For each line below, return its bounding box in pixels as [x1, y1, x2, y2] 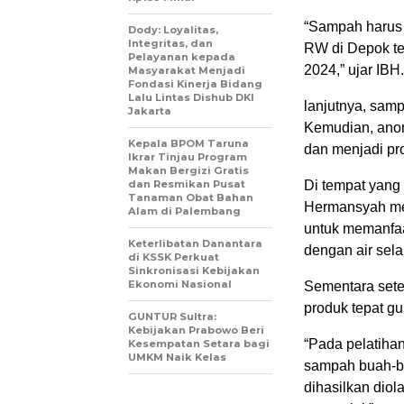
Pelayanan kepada [128, 50, 235, 64]
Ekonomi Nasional [128, 278, 232, 291]
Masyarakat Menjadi [128, 64, 245, 78]
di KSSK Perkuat [128, 251, 219, 264]
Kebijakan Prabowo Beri [128, 324, 264, 337]
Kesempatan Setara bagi [128, 337, 270, 351]
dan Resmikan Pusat [128, 178, 245, 191]
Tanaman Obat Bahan [128, 191, 253, 205]
